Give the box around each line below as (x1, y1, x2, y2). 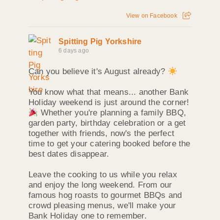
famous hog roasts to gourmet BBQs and (28, 190, 182, 200)
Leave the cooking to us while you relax (28, 169, 177, 179)
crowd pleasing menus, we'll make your (28, 200, 176, 210)
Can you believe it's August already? (28, 66, 168, 76)
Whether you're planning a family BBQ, (38, 108, 186, 117)
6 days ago (58, 47, 89, 54)
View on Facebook (126, 12, 177, 19)
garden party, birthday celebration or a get (28, 118, 186, 128)
